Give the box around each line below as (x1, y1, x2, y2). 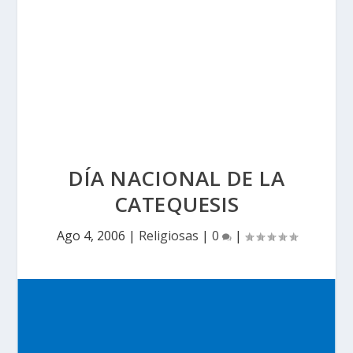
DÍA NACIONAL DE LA (69, 164, 284, 192)
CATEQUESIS (113, 190, 240, 218)
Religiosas (138, 227, 199, 244)
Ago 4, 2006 (56, 227, 125, 244)
